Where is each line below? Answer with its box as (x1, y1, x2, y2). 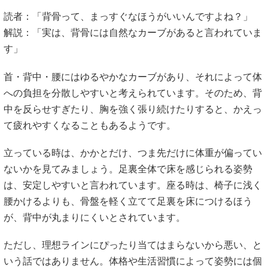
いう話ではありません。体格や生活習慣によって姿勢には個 (4, 256, 262, 267)
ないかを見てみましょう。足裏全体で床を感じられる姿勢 (4, 163, 252, 174)
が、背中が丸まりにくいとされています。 (4, 212, 185, 223)
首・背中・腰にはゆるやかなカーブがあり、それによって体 (4, 71, 262, 82)
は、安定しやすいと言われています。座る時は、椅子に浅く (4, 179, 262, 190)
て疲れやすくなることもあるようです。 (4, 120, 176, 130)
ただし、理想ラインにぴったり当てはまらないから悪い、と (4, 240, 262, 251)
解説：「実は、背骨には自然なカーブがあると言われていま (4, 28, 262, 38)
